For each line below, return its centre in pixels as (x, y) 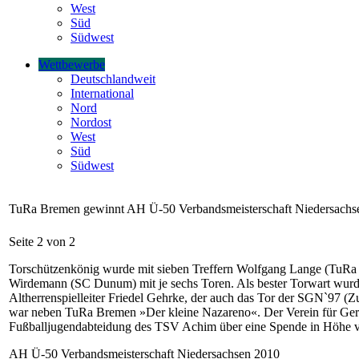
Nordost (91, 123)
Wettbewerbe (72, 65)
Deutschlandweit (113, 79)
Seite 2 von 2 (42, 242)
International (102, 94)
